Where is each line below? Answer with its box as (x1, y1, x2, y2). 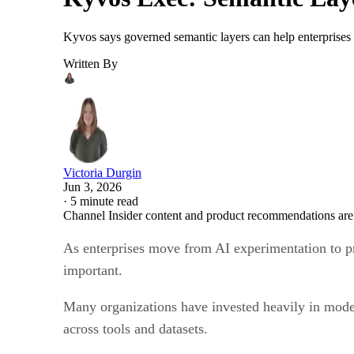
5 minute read (70, 194, 138, 208)
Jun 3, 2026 (63, 179, 122, 194)
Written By (63, 56, 118, 70)
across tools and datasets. (63, 320, 208, 337)
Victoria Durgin (63, 165, 141, 179)
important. (63, 262, 126, 278)
